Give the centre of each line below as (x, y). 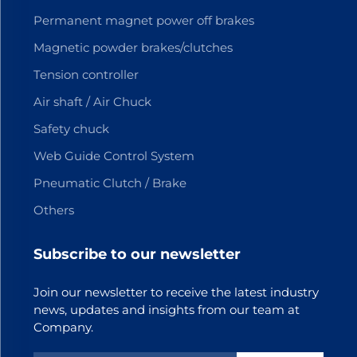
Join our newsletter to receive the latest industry (176, 292)
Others (53, 210)
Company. (63, 327)
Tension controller (86, 74)
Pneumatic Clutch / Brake (110, 182)
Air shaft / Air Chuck (92, 101)
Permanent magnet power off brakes (143, 20)
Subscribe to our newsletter (137, 254)
